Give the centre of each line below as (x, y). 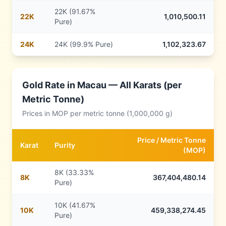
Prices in (37, 113)
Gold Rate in (50, 85)
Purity (65, 145)
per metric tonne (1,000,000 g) (120, 113)
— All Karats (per (144, 85)
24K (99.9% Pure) (84, 44)
